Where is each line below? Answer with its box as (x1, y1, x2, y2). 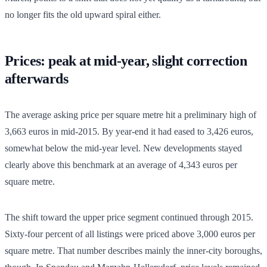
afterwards (5, 70, 69, 86)
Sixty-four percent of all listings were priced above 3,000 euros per (5, 228, 255, 239)
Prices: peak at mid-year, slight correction (5, 52, 247, 69)
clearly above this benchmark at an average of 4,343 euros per (5, 159, 237, 170)
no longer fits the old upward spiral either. (5, 9, 161, 20)
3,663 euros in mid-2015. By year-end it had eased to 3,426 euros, (5, 126, 253, 136)
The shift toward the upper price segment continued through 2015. (5, 212, 253, 222)
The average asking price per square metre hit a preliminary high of (5, 109, 256, 120)
